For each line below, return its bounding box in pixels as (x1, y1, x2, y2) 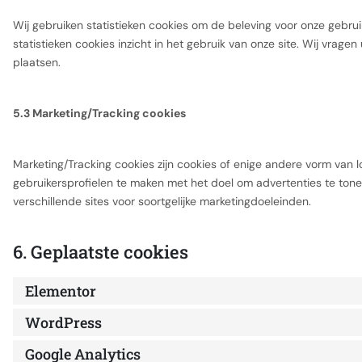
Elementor (25, 281, 96, 301)
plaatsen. (13, 55, 61, 69)
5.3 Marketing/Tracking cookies (13, 106, 186, 120)
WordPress (25, 313, 102, 332)
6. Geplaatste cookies (13, 240, 188, 263)
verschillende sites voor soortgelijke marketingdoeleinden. (13, 194, 311, 208)
